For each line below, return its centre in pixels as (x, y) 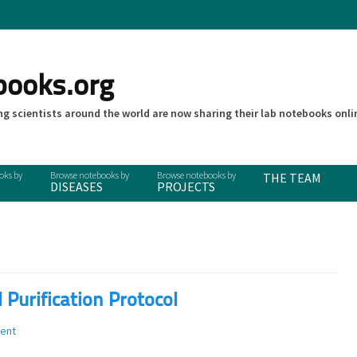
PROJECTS (186, 186)
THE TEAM (292, 178)
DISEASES (76, 186)
